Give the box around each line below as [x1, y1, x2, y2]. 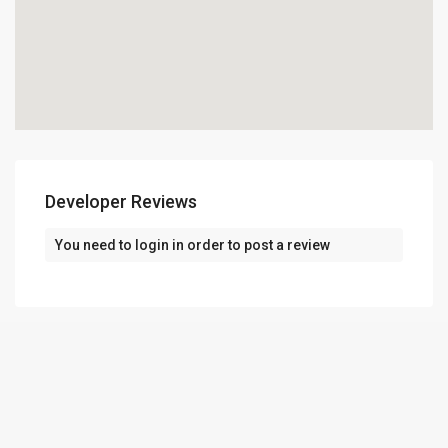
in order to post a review [169, 237, 331, 254]
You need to [55, 237, 136, 254]
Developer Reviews [45, 191, 198, 213]
